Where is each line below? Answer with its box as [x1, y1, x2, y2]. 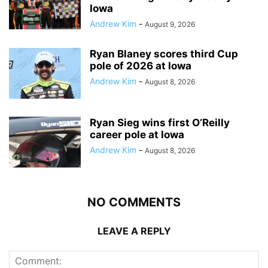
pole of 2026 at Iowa [90, 59, 191, 72]
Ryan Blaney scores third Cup [90, 47, 238, 60]
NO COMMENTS [87, 194, 181, 209]
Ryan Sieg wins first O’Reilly [90, 116, 230, 129]
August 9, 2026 [145, 19, 195, 29]
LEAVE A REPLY [97, 224, 171, 237]
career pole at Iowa [90, 128, 184, 141]
